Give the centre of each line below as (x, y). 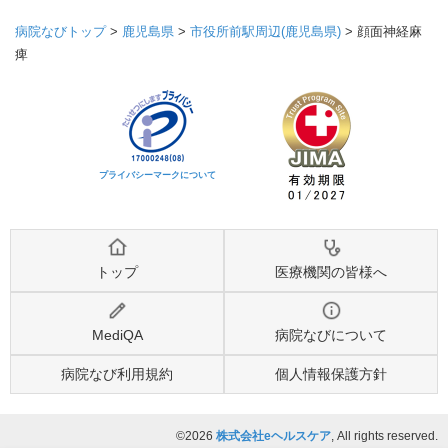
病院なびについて (331, 335)
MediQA (117, 335)
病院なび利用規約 (117, 374)
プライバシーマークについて (157, 175)
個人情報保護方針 (331, 374)
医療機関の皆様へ (331, 272)
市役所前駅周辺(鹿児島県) (265, 32)
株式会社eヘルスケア (273, 436)
